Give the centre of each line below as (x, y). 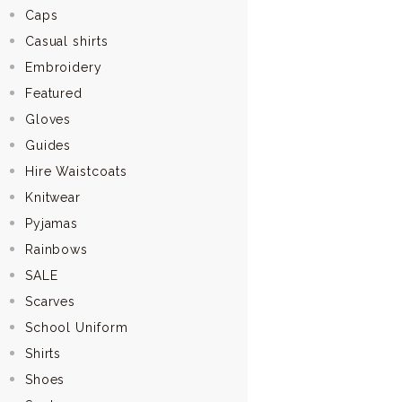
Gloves (48, 119)
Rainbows (57, 249)
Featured (54, 93)
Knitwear (53, 197)
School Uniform (76, 327)
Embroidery (63, 67)
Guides (48, 145)
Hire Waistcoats (76, 171)
